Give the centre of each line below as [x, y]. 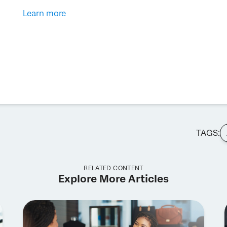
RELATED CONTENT [113, 168]
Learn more [44, 13]
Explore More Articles [113, 179]
